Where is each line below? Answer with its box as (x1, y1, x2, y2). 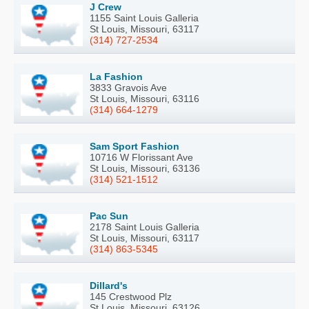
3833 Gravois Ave (90, 82, 167, 94)
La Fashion (90, 71, 143, 83)
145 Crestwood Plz (90, 291, 172, 303)
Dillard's (90, 280, 128, 292)
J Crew (90, 1, 121, 13)
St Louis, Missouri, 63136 (90, 163, 200, 175)
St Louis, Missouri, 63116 (90, 93, 199, 105)
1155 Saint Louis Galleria (90, 12, 199, 24)
